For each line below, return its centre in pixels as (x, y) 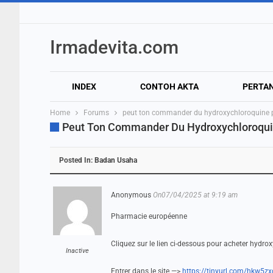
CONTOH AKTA (169, 87)
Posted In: (77, 160)
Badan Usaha (116, 160)
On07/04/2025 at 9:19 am (195, 195)
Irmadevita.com (114, 47)
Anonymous (131, 195)
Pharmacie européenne (149, 216)
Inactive (77, 251)
